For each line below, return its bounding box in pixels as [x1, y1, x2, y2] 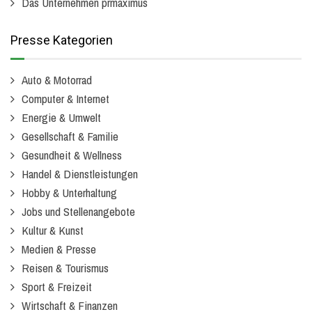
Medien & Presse [22, 241, 96, 257]
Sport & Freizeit [22, 279, 92, 295]
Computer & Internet [22, 91, 109, 107]
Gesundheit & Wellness [22, 147, 122, 163]
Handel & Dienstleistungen [22, 166, 138, 182]
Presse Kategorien [10, 33, 113, 47]
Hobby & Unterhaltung [22, 185, 117, 201]
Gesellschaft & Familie [22, 128, 118, 144]
